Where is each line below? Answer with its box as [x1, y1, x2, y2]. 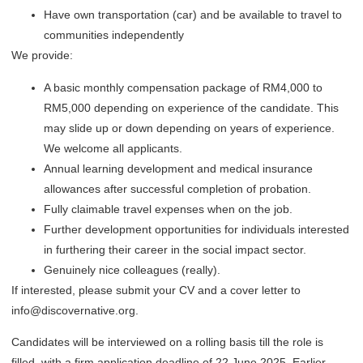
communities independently [44, 28, 184, 42]
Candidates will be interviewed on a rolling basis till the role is [11, 335, 323, 349]
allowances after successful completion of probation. [44, 181, 311, 195]
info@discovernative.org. [11, 303, 142, 317]
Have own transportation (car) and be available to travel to [44, 8, 342, 22]
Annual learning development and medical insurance [44, 161, 313, 175]
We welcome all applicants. [44, 141, 182, 155]
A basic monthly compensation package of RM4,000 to [44, 80, 322, 94]
